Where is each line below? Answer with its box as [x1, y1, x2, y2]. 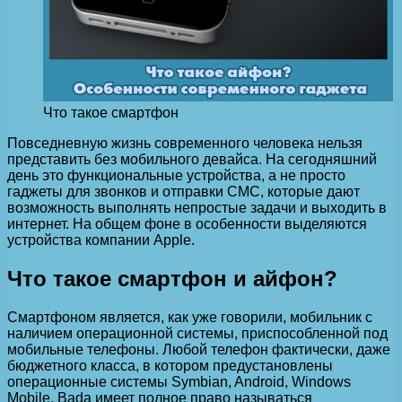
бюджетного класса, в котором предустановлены [7, 357, 333, 373]
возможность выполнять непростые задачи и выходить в [7, 199, 387, 215]
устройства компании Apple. [7, 232, 195, 248]
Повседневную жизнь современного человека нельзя [7, 135, 363, 151]
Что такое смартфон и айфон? [7, 266, 337, 291]
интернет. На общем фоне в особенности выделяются [7, 215, 367, 232]
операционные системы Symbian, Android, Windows [7, 373, 351, 389]
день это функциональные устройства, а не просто [7, 167, 345, 183]
